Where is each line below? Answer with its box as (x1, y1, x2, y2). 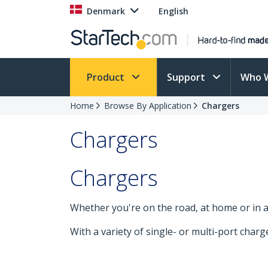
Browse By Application (104, 100, 191, 111)
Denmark (87, 5, 125, 17)
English (159, 5, 188, 17)
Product (87, 71, 127, 84)
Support (167, 71, 208, 84)
